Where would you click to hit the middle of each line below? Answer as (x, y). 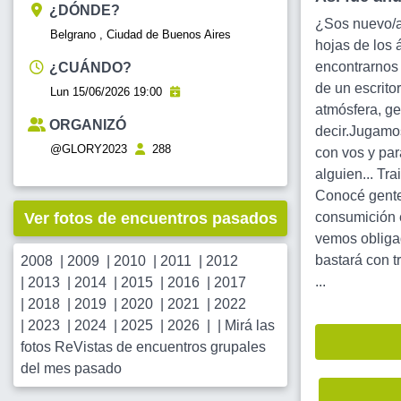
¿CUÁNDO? (90, 68)
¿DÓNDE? (85, 11)
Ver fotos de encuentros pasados (150, 219)
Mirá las (250, 326)
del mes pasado (71, 369)
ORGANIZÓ (88, 125)
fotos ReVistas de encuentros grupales (143, 347)
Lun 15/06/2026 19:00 (108, 92)
